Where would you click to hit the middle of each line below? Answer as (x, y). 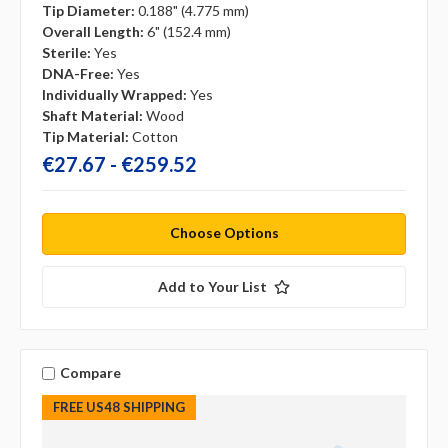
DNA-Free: (78, 74)
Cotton (155, 137)
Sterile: (66, 53)
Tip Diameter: (88, 11)
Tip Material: (85, 137)
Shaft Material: (92, 116)
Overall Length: (93, 32)
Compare (90, 373)
